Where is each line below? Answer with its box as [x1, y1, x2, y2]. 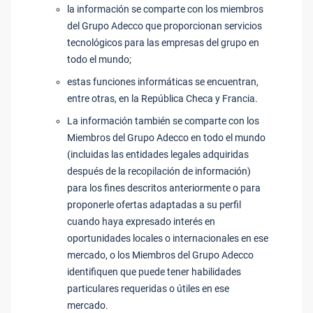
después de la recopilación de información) [67, 166, 251, 177]
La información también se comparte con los [67, 115, 259, 126]
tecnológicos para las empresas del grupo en [67, 37, 259, 48]
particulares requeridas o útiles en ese [67, 283, 229, 294]
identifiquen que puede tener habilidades [67, 266, 241, 277]
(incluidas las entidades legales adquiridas [67, 149, 249, 160]
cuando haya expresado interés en [67, 216, 215, 227]
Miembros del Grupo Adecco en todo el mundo [67, 132, 265, 143]
